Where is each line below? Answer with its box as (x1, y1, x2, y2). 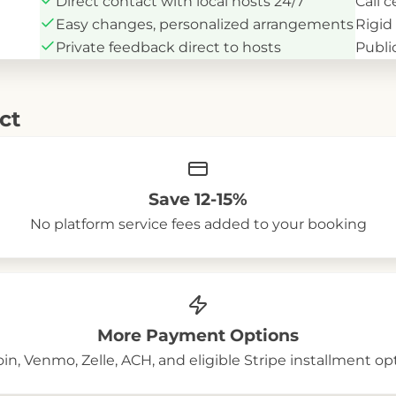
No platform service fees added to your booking (29, 216, 367, 232)
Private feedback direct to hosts (56, 39, 281, 56)
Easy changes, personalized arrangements (56, 16, 354, 33)
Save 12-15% (148, 189, 247, 209)
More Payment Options (97, 325, 299, 346)
